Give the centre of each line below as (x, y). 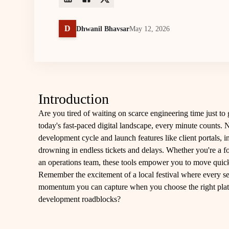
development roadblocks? (80, 199)
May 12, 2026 (150, 29)
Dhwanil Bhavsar (103, 29)
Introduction (74, 99)
